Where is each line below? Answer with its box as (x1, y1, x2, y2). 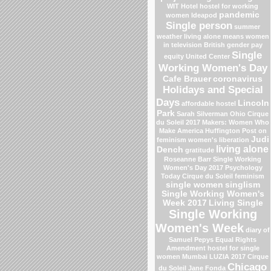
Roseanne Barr (164, 155, 211, 163)
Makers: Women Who (202, 118, 269, 126)
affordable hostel (181, 99, 236, 107)
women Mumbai (157, 252, 207, 260)
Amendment (166, 244, 206, 252)
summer (233, 22, 260, 30)
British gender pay (203, 41, 263, 48)
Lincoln (238, 98, 269, 108)
